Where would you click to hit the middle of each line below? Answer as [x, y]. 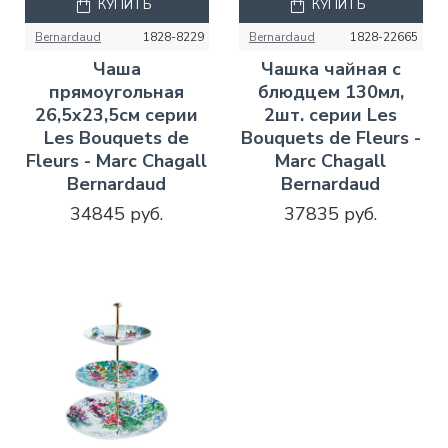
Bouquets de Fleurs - [330, 138]
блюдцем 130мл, [330, 92]
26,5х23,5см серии [117, 115]
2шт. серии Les [331, 115]
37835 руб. [331, 214]
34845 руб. [117, 214]
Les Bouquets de [117, 138]
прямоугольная [117, 92]
